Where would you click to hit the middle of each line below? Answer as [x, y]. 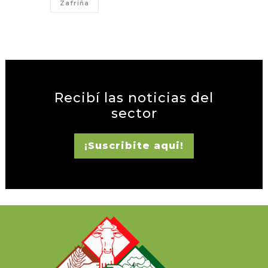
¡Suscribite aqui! [134, 146]
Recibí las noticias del [134, 98]
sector [134, 114]
